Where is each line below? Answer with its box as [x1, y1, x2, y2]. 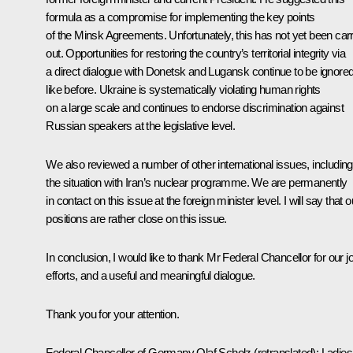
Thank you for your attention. [46, 307, 179, 321]
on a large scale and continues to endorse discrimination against [46, 100, 344, 114]
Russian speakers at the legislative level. [46, 118, 236, 132]
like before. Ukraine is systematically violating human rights [46, 82, 321, 96]
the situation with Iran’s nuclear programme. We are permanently [46, 175, 347, 189]
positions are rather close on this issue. [46, 211, 227, 225]
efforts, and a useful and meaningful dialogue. [46, 268, 255, 282]
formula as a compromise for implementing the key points [46, 9, 315, 24]
